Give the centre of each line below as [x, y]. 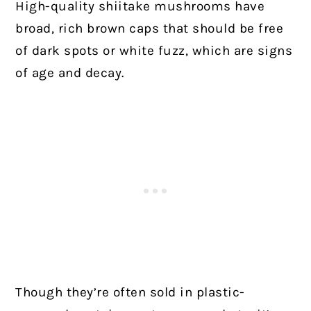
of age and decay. [70, 73]
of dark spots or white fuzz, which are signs [154, 50]
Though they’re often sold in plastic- [130, 292]
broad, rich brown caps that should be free [150, 28]
